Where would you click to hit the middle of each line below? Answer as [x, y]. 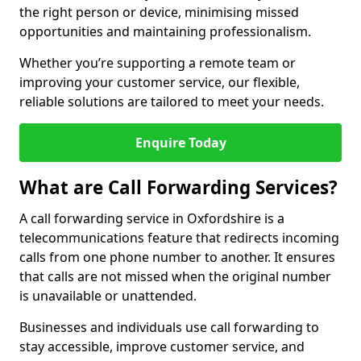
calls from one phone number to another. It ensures [177, 257]
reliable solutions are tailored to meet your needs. [172, 102]
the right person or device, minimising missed [159, 12]
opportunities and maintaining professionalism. [165, 31]
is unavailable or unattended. [108, 296]
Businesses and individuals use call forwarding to [169, 327]
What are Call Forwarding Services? [178, 187]
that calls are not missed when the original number [175, 276]
